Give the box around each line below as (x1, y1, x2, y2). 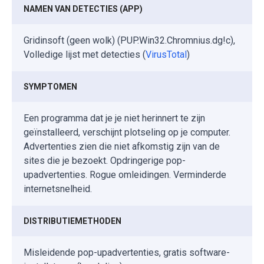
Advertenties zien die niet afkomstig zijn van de (24, 140, 220, 152)
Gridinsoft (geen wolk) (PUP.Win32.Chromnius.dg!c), (24, 34, 235, 46)
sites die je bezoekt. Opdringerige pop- (24, 154, 186, 166)
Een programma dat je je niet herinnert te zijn (24, 112, 205, 124)
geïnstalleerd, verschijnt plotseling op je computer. (24, 126, 230, 138)
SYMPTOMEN (24, 81, 77, 91)
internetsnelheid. (24, 183, 92, 194)
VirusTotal (146, 48, 187, 60)
